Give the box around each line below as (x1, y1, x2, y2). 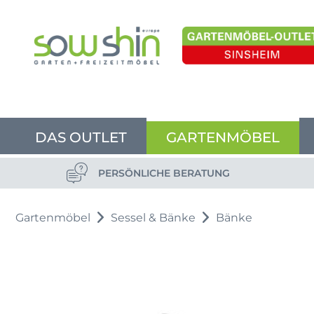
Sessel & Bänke (111, 210, 196, 224)
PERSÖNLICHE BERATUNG (98, 166, 230, 179)
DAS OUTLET (35, 128, 127, 146)
